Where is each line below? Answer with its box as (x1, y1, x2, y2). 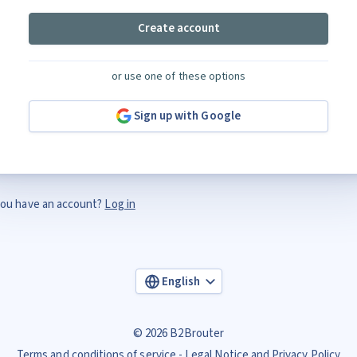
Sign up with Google (133, 108, 241, 124)
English (162, 273, 200, 290)
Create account (137, 20, 220, 37)
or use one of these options (111, 68, 246, 84)
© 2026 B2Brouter (133, 325, 224, 342)
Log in (104, 195, 135, 213)
